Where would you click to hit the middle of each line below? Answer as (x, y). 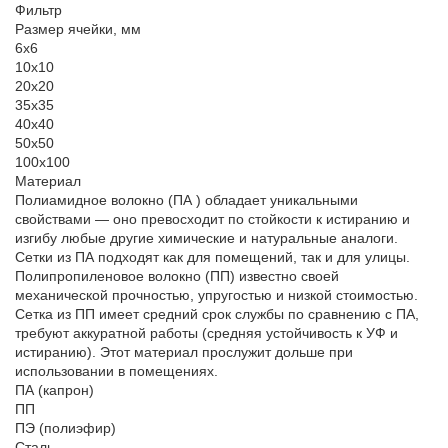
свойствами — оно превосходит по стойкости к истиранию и (212, 219)
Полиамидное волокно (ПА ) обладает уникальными (186, 200)
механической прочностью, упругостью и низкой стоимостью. (216, 295)
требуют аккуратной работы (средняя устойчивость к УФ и (206, 333)
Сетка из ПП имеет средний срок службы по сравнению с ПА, (217, 314)
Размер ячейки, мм (78, 29)
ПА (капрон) (54, 390)
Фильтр (38, 10)
